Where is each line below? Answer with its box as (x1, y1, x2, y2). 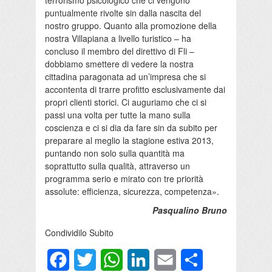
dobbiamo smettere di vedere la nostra (45, 58, 194, 70)
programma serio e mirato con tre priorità (45, 172, 203, 185)
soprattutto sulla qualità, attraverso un (45, 160, 190, 172)
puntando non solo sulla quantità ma (45, 147, 185, 160)
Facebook (69, 253, 112, 267)
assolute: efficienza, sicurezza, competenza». (45, 185, 219, 198)
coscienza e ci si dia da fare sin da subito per (45, 121, 217, 134)
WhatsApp (123, 253, 168, 267)
